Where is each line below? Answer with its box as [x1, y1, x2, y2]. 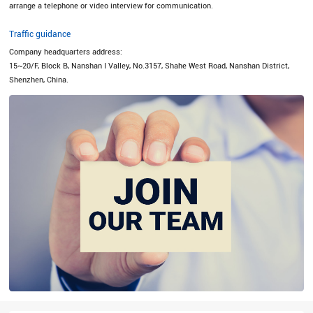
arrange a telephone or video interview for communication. [9, 1, 214, 11]
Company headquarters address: [9, 48, 123, 57]
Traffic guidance [9, 29, 71, 39]
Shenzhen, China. [9, 75, 69, 85]
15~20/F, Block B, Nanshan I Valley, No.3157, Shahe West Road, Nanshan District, [9, 61, 290, 71]
